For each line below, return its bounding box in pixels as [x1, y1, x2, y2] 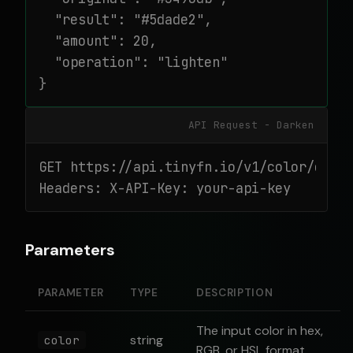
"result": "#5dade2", [39, 10, 212, 28]
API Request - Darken [188, 118, 314, 132]
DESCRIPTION [196, 286, 273, 299]
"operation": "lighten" [39, 53, 228, 71]
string [130, 332, 163, 348]
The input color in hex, [196, 322, 323, 339]
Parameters [25, 240, 115, 260]
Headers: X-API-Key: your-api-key [39, 179, 291, 197]
